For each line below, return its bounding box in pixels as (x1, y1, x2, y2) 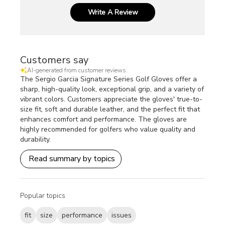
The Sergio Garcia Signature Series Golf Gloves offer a (20, 74, 197, 84)
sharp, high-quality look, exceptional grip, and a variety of (20, 84, 204, 94)
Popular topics (20, 190, 66, 200)
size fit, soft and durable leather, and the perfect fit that (20, 104, 200, 114)
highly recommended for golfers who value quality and (20, 124, 196, 134)
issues (111, 210, 132, 220)
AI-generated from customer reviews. (27, 66, 128, 74)
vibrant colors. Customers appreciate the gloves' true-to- (20, 94, 203, 104)
